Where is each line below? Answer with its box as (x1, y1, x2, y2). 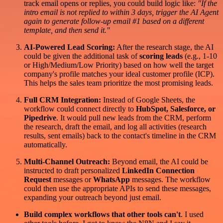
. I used (181, 210, 204, 219)
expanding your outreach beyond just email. (24, 193, 161, 202)
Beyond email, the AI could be (110, 157, 208, 166)
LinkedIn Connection (122, 166, 195, 175)
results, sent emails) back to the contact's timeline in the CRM (24, 131, 216, 140)
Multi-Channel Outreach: (24, 157, 110, 166)
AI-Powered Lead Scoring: (24, 42, 115, 51)
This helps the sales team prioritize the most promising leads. (24, 78, 213, 87)
